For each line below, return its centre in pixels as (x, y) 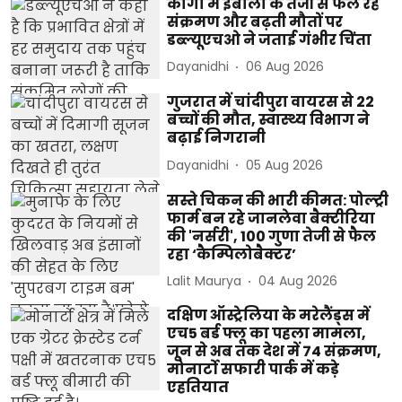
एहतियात (198, 387)
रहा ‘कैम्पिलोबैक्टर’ (232, 254)
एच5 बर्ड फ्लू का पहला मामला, (267, 333)
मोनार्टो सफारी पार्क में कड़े (253, 369)
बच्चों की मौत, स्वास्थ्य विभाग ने (269, 120)
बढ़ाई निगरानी (217, 138)
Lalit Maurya (205, 281)
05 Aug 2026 (285, 165)
